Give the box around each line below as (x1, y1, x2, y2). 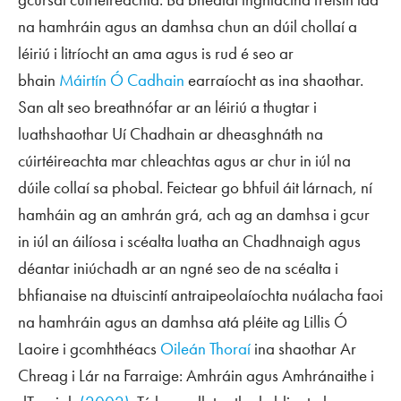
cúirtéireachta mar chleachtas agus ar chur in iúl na (18, 149, 351, 172)
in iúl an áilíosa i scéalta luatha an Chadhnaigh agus (18, 230, 361, 252)
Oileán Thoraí (160, 337, 251, 360)
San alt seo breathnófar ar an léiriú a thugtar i (18, 96, 317, 118)
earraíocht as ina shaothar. (184, 69, 363, 91)
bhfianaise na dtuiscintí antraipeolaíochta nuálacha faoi (18, 284, 383, 306)
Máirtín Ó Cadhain (59, 69, 184, 91)
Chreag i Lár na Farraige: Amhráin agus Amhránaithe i (18, 364, 374, 387)
